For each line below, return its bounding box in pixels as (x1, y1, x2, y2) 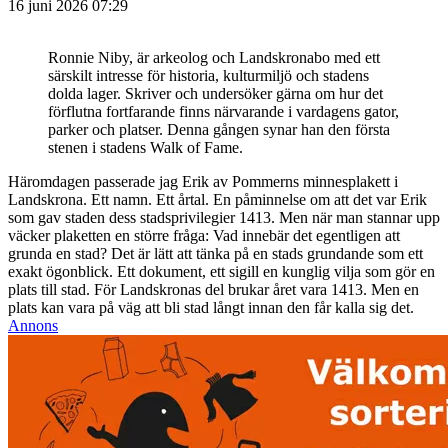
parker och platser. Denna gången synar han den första (48, 120, 390, 138)
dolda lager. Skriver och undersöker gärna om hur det (48, 84, 383, 102)
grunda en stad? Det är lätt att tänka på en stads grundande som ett (8, 244, 423, 262)
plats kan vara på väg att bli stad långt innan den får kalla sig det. (8, 298, 414, 316)
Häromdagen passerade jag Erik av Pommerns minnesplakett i (8, 172, 398, 190)
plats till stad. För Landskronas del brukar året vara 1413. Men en (8, 280, 419, 298)
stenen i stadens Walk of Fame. (48, 138, 243, 156)
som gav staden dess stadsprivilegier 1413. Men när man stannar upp (8, 208, 440, 226)
